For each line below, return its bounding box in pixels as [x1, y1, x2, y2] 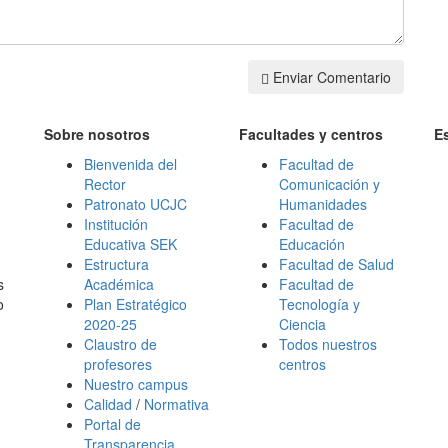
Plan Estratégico [84, 294, 187, 314]
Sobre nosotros [44, 124, 150, 144]
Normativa [144, 394, 209, 414]
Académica [84, 274, 154, 294]
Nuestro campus [84, 374, 188, 394]
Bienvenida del [84, 154, 177, 174]
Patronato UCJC [84, 194, 187, 214]
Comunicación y [279, 174, 380, 194]
